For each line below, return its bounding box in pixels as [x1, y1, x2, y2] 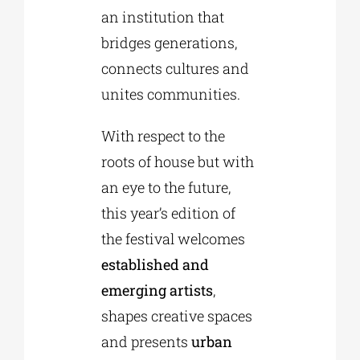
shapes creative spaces [100, 305, 252, 325]
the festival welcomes [100, 228, 245, 248]
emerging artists [100, 280, 213, 300]
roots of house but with [100, 151, 254, 171]
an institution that [100, 6, 224, 27]
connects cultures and [100, 58, 249, 78]
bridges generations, [100, 32, 237, 52]
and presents [100, 331, 191, 351]
